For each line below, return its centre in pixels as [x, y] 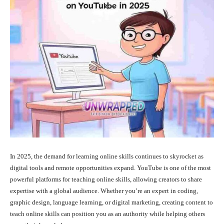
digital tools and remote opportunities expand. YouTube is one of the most [110, 168]
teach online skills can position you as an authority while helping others [107, 214]
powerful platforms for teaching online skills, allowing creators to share [106, 179]
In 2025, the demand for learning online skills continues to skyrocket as [107, 156]
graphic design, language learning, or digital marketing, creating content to [111, 202]
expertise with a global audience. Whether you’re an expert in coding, [104, 191]
